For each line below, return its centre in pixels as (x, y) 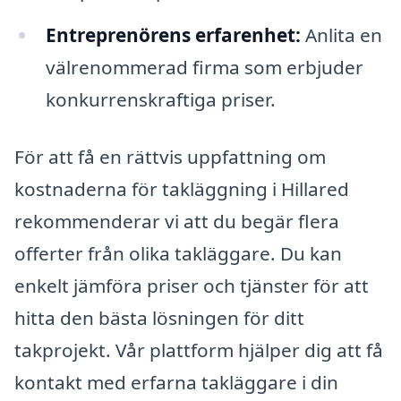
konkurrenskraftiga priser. (160, 100)
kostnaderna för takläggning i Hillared (182, 188)
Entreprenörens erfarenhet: (173, 35)
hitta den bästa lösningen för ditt (159, 317)
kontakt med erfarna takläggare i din (176, 382)
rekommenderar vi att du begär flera (177, 221)
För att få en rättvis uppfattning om (170, 156)
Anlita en (341, 35)
